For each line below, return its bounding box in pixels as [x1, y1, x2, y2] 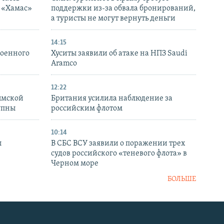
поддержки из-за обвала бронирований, [51, 4, 195, 13]
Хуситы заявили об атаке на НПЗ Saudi [51, 49, 187, 58]
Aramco [51, 59, 77, 68]
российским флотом [51, 104, 122, 113]
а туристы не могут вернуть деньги [51, 14, 175, 23]
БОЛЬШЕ [167, 175, 196, 183]
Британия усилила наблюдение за [51, 94, 172, 103]
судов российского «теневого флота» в [51, 149, 187, 158]
